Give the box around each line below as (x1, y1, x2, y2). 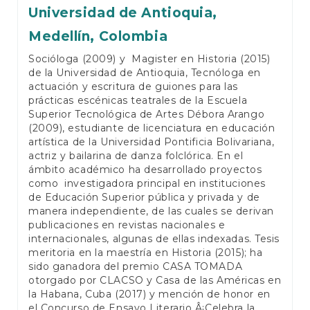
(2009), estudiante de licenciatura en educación (28, 122, 275, 135)
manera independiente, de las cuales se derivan (28, 205, 274, 218)
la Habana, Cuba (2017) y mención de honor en (28, 288, 271, 301)
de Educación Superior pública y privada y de (28, 191, 260, 204)
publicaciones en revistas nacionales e (28, 219, 226, 232)
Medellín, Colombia (28, 28, 168, 45)
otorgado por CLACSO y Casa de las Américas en (28, 274, 282, 287)
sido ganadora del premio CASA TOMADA (28, 260, 243, 273)
